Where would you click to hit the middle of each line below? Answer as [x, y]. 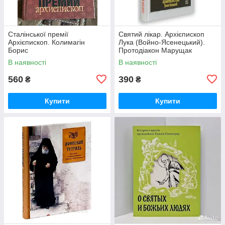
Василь [130, 58]
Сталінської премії [38, 34]
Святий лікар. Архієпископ [161, 34]
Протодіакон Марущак [155, 50]
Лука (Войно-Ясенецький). [162, 42]
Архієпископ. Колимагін [46, 42]
